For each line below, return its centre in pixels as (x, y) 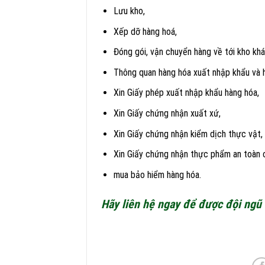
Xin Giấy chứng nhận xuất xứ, (167, 114)
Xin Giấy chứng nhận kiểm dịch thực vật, (188, 134)
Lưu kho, (129, 11)
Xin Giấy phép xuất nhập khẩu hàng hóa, (186, 93)
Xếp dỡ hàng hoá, (145, 31)
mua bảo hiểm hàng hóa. (157, 174)
